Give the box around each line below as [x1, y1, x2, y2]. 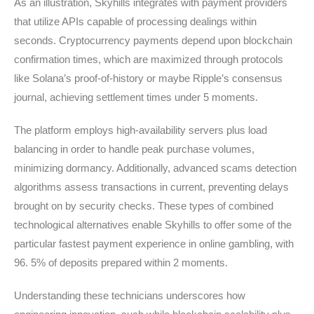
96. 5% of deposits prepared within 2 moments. [14, 257, 228, 268]
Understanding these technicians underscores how [14, 289, 245, 301]
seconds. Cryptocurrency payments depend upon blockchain [14, 34, 292, 46]
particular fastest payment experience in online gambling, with [14, 238, 294, 250]
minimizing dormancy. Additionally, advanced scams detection [14, 162, 296, 174]
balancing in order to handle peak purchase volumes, [14, 143, 254, 155]
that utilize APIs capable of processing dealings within [14, 15, 257, 27]
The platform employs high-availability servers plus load [14, 124, 267, 136]
